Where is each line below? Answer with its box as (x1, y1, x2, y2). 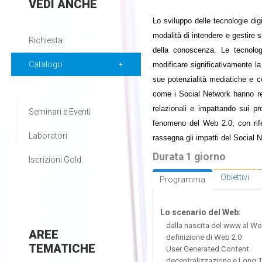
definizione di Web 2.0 (166, 232, 242, 242)
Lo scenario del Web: (160, 207, 241, 217)
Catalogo (28, 60, 63, 69)
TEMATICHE (28, 242, 95, 256)
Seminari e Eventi (28, 107, 91, 116)
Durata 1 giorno (152, 150, 226, 163)
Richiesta (28, 36, 63, 45)
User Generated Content (166, 244, 249, 253)
